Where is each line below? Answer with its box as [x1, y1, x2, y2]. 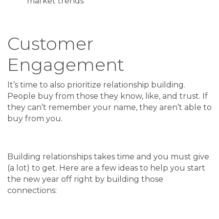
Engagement [7, 54, 124, 76]
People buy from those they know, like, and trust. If [7, 91, 208, 101]
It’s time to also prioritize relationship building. [7, 80, 185, 90]
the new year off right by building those [7, 175, 163, 184]
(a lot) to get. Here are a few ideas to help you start [7, 163, 205, 173]
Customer [7, 33, 93, 55]
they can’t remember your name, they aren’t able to [7, 103, 212, 112]
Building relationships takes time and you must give [7, 152, 209, 162]
